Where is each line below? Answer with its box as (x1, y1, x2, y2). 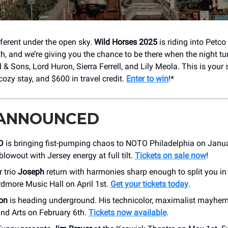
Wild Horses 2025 (94, 37, 157, 47)
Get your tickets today (110, 179, 188, 189)
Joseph (18, 166, 44, 177)
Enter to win (126, 73, 168, 83)
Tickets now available (89, 207, 166, 217)
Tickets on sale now (135, 150, 206, 160)
